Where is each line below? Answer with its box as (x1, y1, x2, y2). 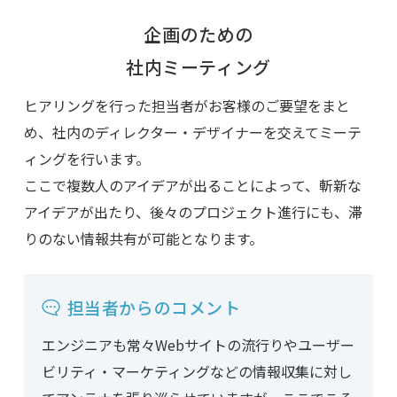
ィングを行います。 (23, 148, 150, 170)
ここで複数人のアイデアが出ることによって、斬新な (23, 175, 362, 197)
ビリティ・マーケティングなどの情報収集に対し (41, 361, 352, 383)
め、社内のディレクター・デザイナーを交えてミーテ (23, 121, 362, 144)
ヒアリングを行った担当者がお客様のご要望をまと (23, 95, 350, 117)
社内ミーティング (126, 54, 271, 81)
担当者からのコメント (66, 295, 241, 320)
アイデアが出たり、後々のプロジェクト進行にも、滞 (23, 201, 362, 223)
